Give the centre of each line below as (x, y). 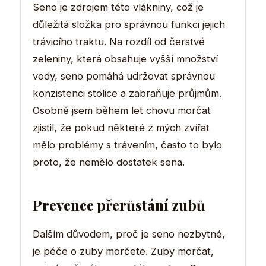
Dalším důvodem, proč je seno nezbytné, (129, 234)
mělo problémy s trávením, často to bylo (127, 145)
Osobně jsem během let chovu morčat (122, 110)
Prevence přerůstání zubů (119, 205)
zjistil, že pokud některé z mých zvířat (121, 127)
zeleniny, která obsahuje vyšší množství (125, 58)
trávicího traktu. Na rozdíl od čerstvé (119, 41)
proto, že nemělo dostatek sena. (109, 162)
